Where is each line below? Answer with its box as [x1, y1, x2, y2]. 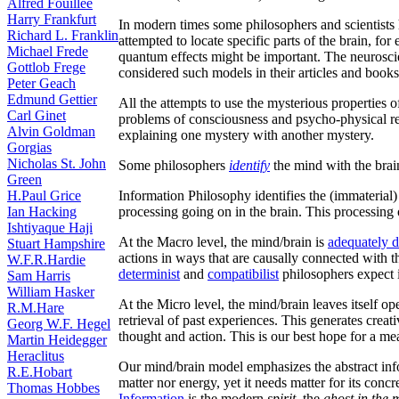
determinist [118, 266, 180, 281]
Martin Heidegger [7, 332, 107, 347]
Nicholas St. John [7, 156, 106, 171]
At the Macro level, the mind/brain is [118, 234, 328, 249]
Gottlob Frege [7, 60, 85, 75]
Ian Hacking [7, 204, 77, 219]
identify [229, 158, 270, 173]
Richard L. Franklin [7, 28, 118, 43]
